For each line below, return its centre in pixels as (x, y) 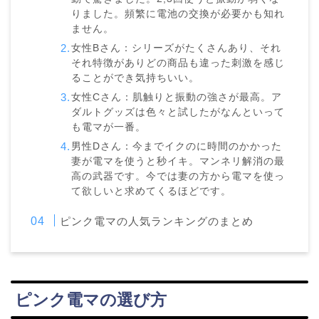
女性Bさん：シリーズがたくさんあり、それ (177, 48)
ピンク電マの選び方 (91, 299)
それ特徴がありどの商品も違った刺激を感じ (178, 63)
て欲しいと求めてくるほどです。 (152, 191)
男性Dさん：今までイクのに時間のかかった (177, 146)
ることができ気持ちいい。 (136, 78)
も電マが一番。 (109, 127)
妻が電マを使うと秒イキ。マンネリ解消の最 (178, 161)
